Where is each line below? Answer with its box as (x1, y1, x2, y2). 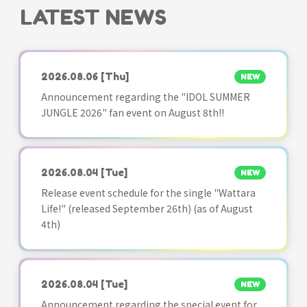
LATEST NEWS (21, 4, 167, 29)
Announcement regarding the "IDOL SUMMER (41, 89, 250, 103)
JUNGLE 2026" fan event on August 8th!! (41, 105, 224, 119)
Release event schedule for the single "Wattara (41, 186, 256, 200)
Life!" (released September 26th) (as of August (41, 201, 253, 216)
